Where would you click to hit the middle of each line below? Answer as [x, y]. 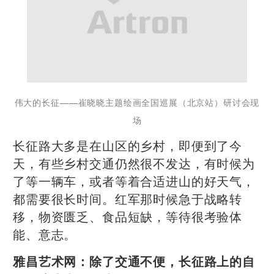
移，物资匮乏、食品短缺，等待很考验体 [128, 217]
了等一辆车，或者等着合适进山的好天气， [134, 181]
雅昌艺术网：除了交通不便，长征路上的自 [134, 261]
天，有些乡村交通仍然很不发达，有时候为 [134, 163]
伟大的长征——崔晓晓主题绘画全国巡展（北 [105, 102]
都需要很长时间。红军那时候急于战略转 [128, 199]
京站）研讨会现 [228, 102]
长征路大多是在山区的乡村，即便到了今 [128, 146]
